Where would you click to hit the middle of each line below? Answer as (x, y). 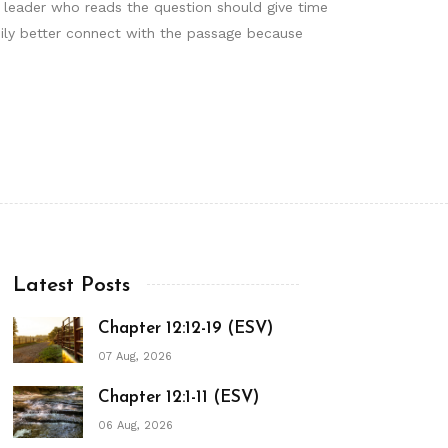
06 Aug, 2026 (135, 425)
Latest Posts (71, 286)
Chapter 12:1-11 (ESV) (178, 397)
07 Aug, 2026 (135, 356)
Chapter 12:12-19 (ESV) (185, 328)
